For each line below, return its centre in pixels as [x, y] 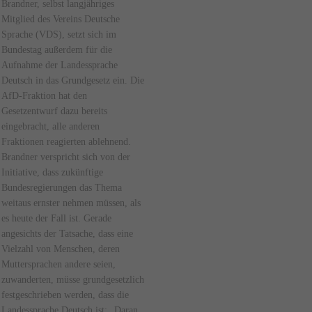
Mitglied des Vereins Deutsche [61, 19]
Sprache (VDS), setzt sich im [59, 34]
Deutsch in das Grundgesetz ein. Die [73, 80]
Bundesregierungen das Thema [62, 188]
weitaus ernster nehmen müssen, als [71, 203]
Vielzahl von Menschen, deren [61, 249]
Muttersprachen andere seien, [59, 264]
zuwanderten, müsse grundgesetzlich [73, 280]
